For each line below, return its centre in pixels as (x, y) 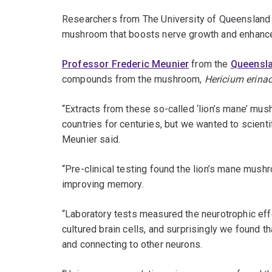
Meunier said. (91, 140)
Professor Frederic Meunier (126, 64)
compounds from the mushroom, (133, 80)
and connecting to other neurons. (132, 245)
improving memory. (103, 185)
